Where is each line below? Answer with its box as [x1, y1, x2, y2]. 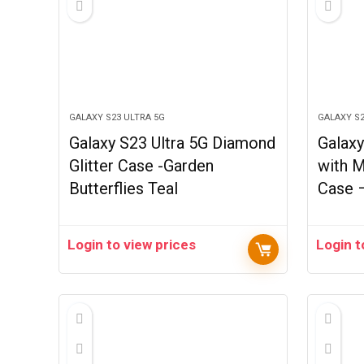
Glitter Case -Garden [69, 156, 214, 175]
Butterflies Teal [69, 179, 179, 198]
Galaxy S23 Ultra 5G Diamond [69, 133, 276, 153]
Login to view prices [67, 236, 197, 253]
